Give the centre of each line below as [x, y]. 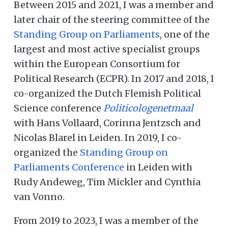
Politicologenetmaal [148, 108]
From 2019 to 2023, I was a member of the [106, 221]
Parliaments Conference [69, 167]
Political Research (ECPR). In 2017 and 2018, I [114, 79]
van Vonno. [39, 197]
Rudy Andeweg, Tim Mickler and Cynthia [107, 182]
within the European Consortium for [97, 64]
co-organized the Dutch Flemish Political [107, 94]
